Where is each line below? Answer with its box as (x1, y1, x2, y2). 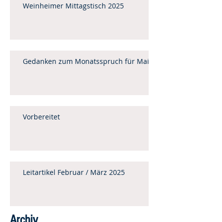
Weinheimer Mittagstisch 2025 (23, 1, 124, 10)
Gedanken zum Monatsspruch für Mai (23, 56, 149, 66)
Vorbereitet (23, 112, 60, 121)
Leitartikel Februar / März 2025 (23, 167, 125, 177)
